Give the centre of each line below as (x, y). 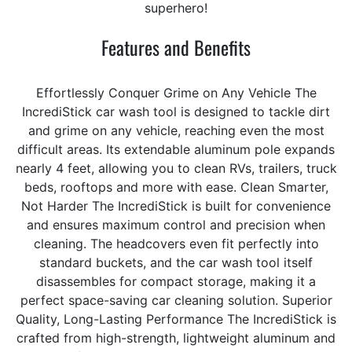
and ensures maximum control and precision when (176, 224)
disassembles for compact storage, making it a (176, 281)
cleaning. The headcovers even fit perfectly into (176, 243)
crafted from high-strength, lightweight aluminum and (176, 337)
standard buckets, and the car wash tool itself (176, 262)
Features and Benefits (176, 47)
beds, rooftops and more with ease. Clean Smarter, (176, 187)
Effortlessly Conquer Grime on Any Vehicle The (176, 92)
